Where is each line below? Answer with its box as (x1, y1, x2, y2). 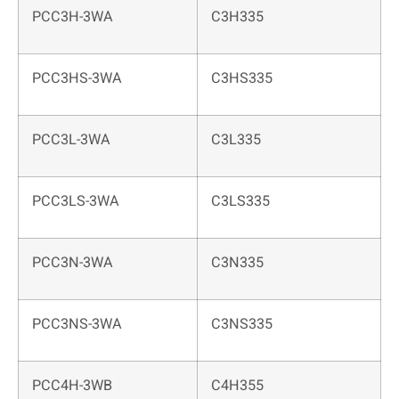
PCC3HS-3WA (32, 68, 122, 90)
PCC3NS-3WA (32, 313, 122, 336)
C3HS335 (211, 68, 273, 90)
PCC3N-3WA (32, 252, 113, 274)
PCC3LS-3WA (32, 191, 119, 213)
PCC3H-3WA (32, 6, 113, 28)
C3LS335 (211, 191, 270, 213)
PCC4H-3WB (32, 375, 112, 397)
